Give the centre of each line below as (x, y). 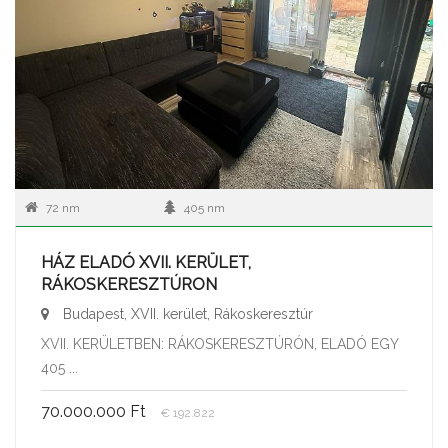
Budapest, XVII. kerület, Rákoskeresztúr (186, 314)
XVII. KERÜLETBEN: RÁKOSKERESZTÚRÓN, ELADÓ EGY (219, 344)
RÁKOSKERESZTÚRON (129, 284)
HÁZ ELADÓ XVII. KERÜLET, (146, 262)
